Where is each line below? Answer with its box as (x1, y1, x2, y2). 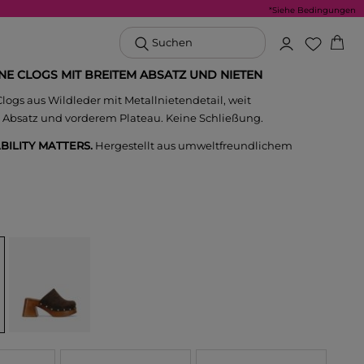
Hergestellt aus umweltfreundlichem (93, 138, 293, 152)
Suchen (152, 36, 193, 49)
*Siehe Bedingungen (269, 5, 356, 15)
